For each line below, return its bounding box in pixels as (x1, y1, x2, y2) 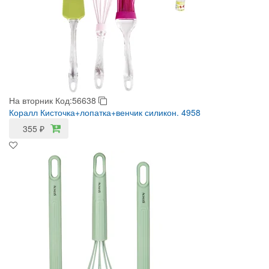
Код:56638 (55, 94, 98, 106)
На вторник (9, 94, 53, 106)
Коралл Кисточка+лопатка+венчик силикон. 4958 (9, 106, 201, 118)
